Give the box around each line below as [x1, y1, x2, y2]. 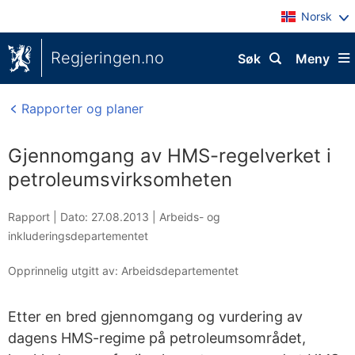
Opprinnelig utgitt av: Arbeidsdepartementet [8, 264, 239, 277]
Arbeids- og [159, 210, 220, 223]
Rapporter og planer [17, 101, 143, 116]
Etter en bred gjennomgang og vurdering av [8, 308, 303, 325]
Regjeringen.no [51, 48, 164, 67]
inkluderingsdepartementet [8, 229, 148, 242]
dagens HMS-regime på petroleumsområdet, [8, 330, 306, 346]
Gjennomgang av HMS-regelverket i [8, 144, 331, 167]
